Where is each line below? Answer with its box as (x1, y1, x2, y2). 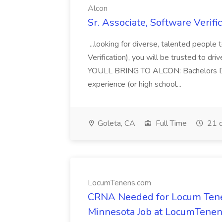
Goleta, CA (96, 118, 135, 129)
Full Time (154, 118, 187, 129)
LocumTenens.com (88, 177, 151, 188)
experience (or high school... (88, 79, 183, 90)
